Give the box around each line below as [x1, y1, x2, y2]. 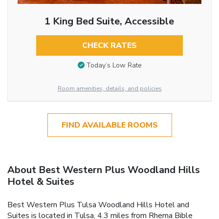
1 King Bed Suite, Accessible [44, 14, 175, 28]
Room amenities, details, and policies [57, 84, 162, 92]
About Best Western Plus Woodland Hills [7, 163, 200, 176]
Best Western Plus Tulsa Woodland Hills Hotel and [7, 199, 189, 210]
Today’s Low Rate [86, 61, 142, 70]
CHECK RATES [82, 40, 137, 51]
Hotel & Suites [7, 175, 74, 188]
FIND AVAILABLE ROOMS [61, 119, 158, 131]
